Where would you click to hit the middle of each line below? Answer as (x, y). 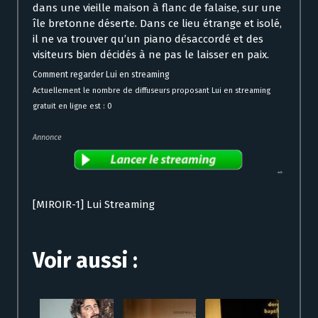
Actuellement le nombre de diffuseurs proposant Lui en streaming (152, 91)
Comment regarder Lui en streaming (101, 75)
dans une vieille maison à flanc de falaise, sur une (157, 8)
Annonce (47, 138)
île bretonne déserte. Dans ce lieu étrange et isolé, (157, 24)
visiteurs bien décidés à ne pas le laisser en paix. (151, 55)
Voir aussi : (85, 261)
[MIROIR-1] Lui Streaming (94, 205)
